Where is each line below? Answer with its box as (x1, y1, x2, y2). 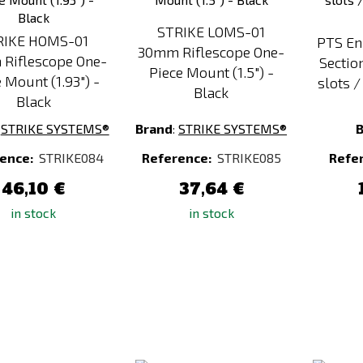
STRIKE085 (216, 150, 281, 165)
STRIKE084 (38, 150, 104, 165)
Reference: (141, 150, 214, 165)
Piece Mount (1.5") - (148, 63, 274, 81)
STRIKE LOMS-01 (157, 23, 266, 41)
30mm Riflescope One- (138, 43, 285, 61)
